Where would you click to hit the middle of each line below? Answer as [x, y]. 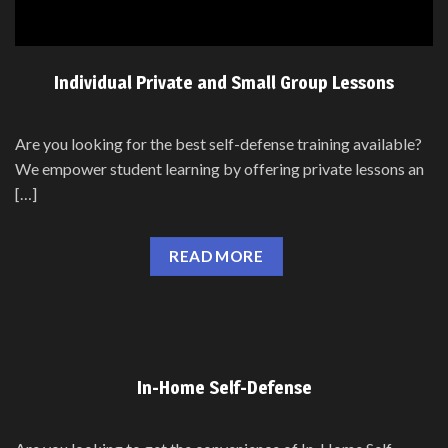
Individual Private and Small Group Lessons [224, 82]
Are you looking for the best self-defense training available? [218, 143]
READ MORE [216, 255]
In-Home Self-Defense [224, 388]
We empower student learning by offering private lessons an [219, 168]
